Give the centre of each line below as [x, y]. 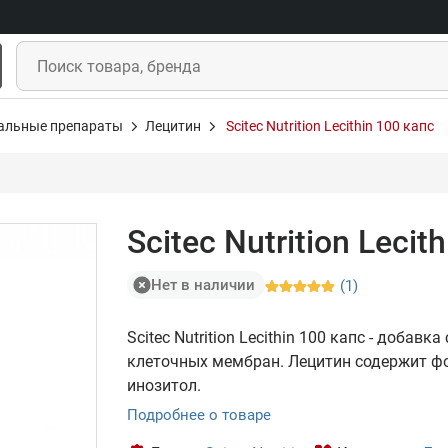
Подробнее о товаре [199, 415]
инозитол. [164, 385]
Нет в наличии [203, 284]
